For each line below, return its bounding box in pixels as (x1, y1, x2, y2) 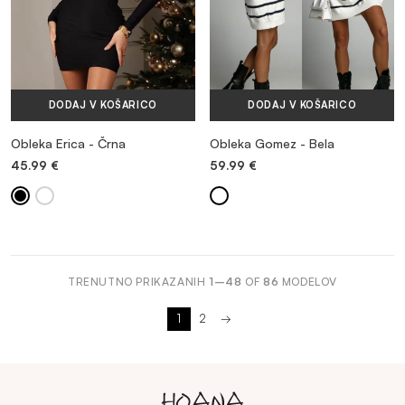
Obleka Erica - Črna (11, 135, 126, 151)
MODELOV (278, 274, 337, 288)
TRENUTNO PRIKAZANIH (68, 274, 210, 288)
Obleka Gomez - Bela (210, 135, 335, 151)
